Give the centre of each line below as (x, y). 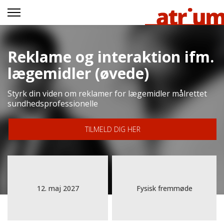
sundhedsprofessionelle (53, 103)
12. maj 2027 (58, 188)
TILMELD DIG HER (112, 129)
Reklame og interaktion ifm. (111, 57)
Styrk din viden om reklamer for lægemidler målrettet (107, 93)
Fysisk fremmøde (164, 188)
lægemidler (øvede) (78, 73)
